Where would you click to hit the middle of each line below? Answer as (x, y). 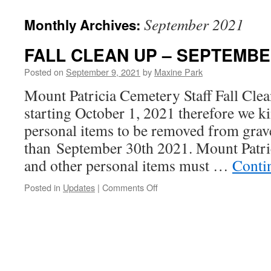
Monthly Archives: (84, 25)
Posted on (44, 72)
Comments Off (130, 187)
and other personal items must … (128, 165)
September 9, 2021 (103, 72)
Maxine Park (178, 72)
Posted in (42, 187)
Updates (79, 187)
